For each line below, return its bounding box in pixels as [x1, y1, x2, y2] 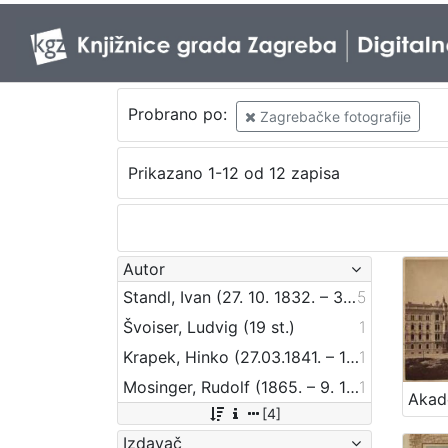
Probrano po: [127, 104, 232, 125]
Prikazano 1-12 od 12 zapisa [127, 163, 340, 184]
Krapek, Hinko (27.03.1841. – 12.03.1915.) [346, 346, 359, 367]
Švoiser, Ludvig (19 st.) [123, 316, 295, 337]
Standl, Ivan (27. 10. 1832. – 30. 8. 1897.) [343, 286, 356, 307]
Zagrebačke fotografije [255, 107, 411, 125]
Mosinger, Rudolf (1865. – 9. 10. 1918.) [346, 376, 359, 397]
